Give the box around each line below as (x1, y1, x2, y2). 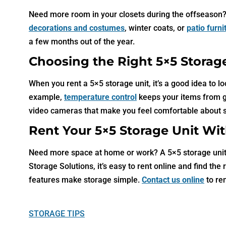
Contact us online (142, 175, 204, 185)
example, (29, 92, 64, 102)
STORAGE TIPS (29, 209, 85, 219)
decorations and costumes (29, 23, 125, 33)
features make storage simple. (29, 175, 142, 185)
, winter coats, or (125, 23, 187, 33)
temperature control (64, 92, 137, 102)
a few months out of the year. (29, 36, 135, 46)
